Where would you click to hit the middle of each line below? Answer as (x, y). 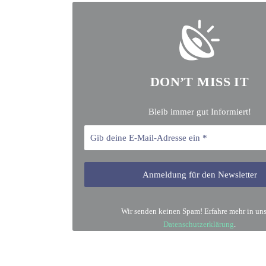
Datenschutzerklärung (199, 224)
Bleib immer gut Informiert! (199, 112)
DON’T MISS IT (199, 82)
